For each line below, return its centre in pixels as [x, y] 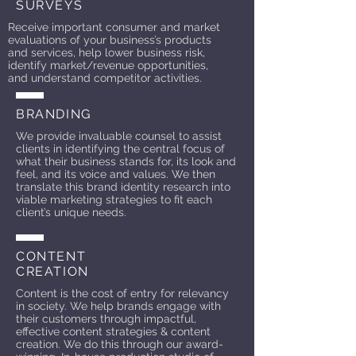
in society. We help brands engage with [118, 306]
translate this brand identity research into [123, 187]
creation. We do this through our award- [120, 344]
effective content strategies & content [113, 331]
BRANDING [54, 114]
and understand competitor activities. [105, 78]
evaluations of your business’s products [110, 40]
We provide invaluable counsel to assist [119, 136]
